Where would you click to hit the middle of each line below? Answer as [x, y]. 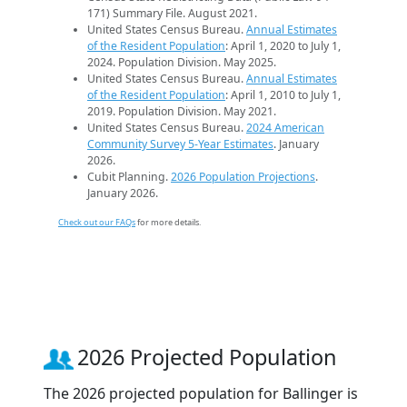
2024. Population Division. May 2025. [182, 63]
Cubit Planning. [129, 177]
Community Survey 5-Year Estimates [180, 144]
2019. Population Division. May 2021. [182, 112]
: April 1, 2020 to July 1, [283, 46]
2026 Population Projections [243, 177]
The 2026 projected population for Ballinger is [201, 394]
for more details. [168, 223]
